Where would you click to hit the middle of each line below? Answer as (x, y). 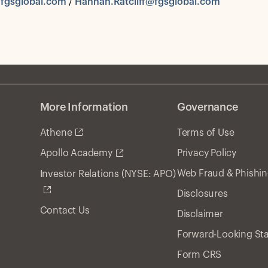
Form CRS (199, 255)
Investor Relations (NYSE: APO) (108, 174)
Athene (56, 133)
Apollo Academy (76, 153)
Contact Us (65, 211)
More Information (84, 107)
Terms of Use (205, 133)
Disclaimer (200, 214)
